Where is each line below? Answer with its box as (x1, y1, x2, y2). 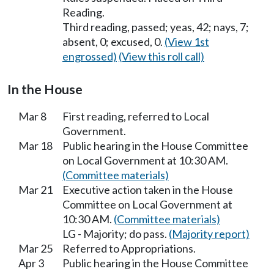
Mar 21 (18, 183, 53, 197)
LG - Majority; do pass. (62, 227, 169, 241)
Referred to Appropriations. (62, 242, 196, 256)
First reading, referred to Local (62, 109, 209, 124)
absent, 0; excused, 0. (62, 35, 165, 49)
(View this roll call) (119, 50, 204, 64)
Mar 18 (18, 139, 53, 153)
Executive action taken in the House (62, 183, 233, 197)
